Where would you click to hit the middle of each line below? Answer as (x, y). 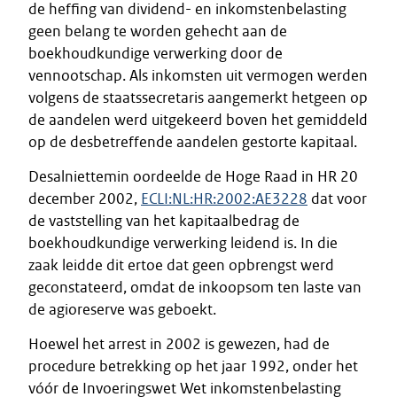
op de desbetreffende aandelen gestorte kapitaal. (193, 142)
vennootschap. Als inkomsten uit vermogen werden (198, 75)
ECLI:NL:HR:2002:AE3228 (224, 198)
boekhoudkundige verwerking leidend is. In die (183, 243)
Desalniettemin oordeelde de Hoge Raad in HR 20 (193, 176)
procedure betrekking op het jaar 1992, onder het (193, 366)
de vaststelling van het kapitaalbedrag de (164, 221)
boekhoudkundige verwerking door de (156, 53)
